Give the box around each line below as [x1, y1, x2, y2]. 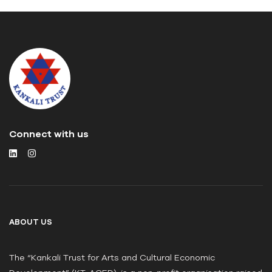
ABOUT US [9, 217, 52, 227]
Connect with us [9, 128, 89, 140]
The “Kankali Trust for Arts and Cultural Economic [9, 253, 215, 263]
